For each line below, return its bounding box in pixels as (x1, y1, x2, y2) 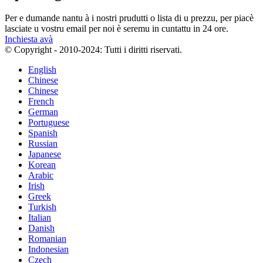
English (28, 65, 56, 75)
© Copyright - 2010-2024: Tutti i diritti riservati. (5, 45, 182, 55)
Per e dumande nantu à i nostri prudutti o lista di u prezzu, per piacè (5, 13, 254, 23)
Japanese (28, 149, 61, 160)
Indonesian (28, 244, 69, 255)
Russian (28, 139, 58, 149)
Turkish (28, 202, 56, 213)
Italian (28, 213, 51, 223)
